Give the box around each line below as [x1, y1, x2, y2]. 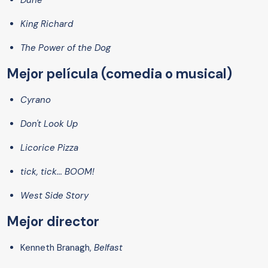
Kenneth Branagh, [20, 242, 94, 254]
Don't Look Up [20, 118, 78, 130]
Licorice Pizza [20, 142, 78, 154]
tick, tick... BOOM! [20, 166, 95, 178]
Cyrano [20, 94, 51, 106]
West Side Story [20, 190, 89, 202]
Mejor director [7, 213, 99, 231]
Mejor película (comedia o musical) [7, 65, 232, 83]
